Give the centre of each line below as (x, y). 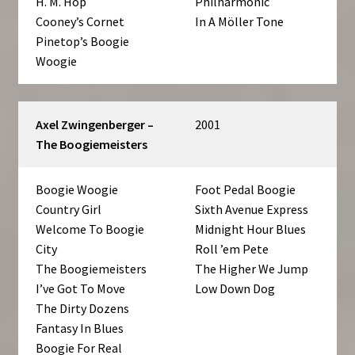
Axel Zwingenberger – (95, 125)
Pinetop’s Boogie (83, 41)
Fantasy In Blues (80, 328)
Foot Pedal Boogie (246, 190)
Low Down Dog (235, 289)
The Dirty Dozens (83, 309)
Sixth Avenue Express (252, 210)
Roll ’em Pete (232, 249)
